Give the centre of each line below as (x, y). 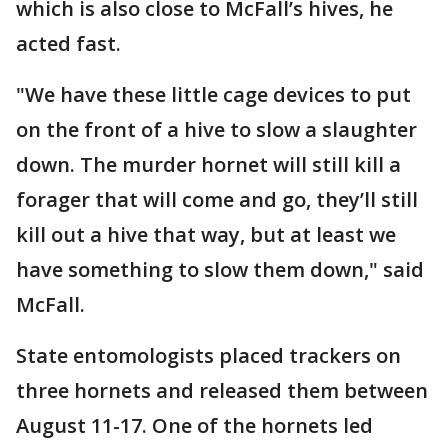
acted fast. (71, 43)
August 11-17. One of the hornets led (194, 425)
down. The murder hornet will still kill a (208, 164)
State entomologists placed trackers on (208, 355)
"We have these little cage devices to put (213, 94)
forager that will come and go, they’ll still (217, 199)
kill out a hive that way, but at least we (206, 234)
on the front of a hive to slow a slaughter (216, 129)
